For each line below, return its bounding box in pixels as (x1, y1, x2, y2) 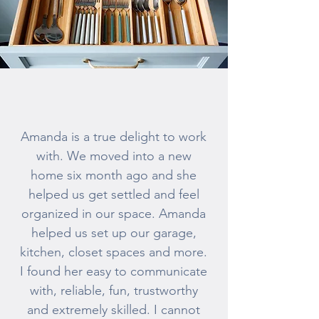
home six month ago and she (31, 167, 197, 183)
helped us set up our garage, (31, 225, 197, 241)
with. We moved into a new (36, 148, 192, 164)
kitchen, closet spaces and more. (20, 244, 207, 260)
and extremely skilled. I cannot (27, 302, 200, 318)
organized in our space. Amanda (21, 206, 206, 221)
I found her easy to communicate (20, 263, 207, 279)
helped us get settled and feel (28, 187, 199, 202)
